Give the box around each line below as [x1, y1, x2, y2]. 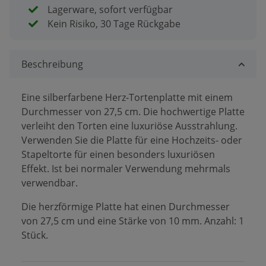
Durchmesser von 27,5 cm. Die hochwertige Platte [21, 104, 245, 118]
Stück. [21, 228, 48, 242]
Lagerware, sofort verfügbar [47, 2, 173, 16]
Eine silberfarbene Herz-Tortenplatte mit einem [21, 90, 233, 104]
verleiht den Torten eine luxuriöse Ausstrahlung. [21, 119, 237, 132]
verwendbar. [21, 176, 78, 189]
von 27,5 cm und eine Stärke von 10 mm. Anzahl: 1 [21, 214, 244, 227]
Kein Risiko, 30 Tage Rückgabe [47, 17, 180, 30]
